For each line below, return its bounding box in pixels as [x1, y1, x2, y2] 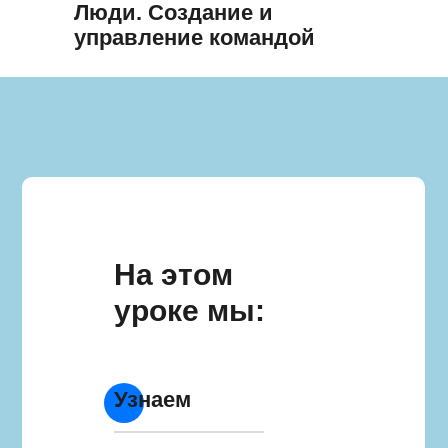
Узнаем [114, 387, 191, 412]
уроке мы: [114, 294, 265, 327]
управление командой [74, 25, 315, 50]
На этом [114, 258, 233, 291]
